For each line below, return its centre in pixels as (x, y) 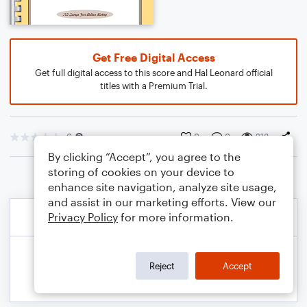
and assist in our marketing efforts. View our (162, 202)
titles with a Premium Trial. (153, 86)
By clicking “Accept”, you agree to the (144, 157)
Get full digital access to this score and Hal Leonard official (153, 73)
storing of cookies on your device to (141, 172)
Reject (162, 266)
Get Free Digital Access (153, 57)
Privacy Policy (83, 217)
